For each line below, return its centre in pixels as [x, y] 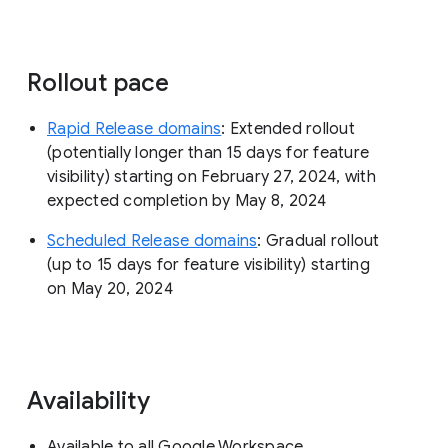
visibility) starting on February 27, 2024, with [211, 177]
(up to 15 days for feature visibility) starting [208, 265]
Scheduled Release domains [152, 241]
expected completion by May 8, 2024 [187, 201]
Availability [91, 401]
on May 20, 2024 [110, 289]
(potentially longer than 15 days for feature [208, 153]
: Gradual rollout [318, 241]
